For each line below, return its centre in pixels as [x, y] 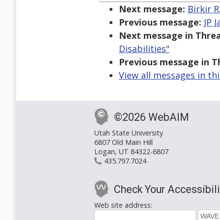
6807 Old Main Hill [124, 142]
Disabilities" [144, 49]
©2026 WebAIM [151, 117]
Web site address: [123, 205]
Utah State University [129, 133]
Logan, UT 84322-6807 [131, 152]
